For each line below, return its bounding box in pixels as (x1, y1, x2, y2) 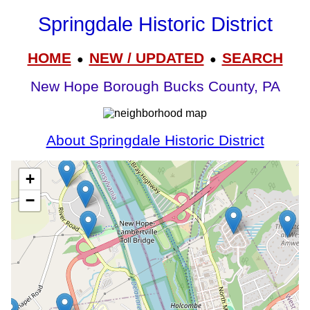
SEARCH (221, 49, 283, 66)
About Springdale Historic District (46, 131, 264, 149)
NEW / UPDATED (89, 49, 204, 66)
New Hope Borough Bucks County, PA (30, 78, 280, 95)
